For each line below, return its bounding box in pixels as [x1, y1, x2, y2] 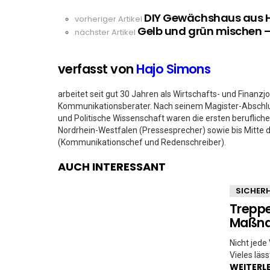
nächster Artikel [75, 27, 136, 38]
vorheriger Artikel [75, 13, 142, 25]
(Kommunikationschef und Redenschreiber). [58, 137, 226, 147]
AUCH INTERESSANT [58, 159, 166, 174]
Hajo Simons [136, 60, 211, 78]
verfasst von [58, 60, 137, 78]
